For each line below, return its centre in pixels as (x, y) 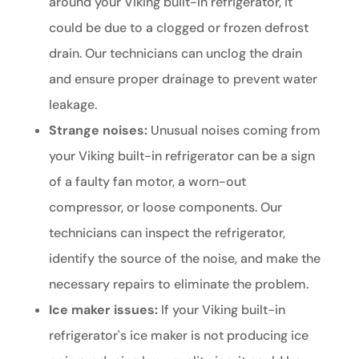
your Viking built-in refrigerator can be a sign (182, 155)
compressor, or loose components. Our (165, 207)
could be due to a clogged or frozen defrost (178, 27)
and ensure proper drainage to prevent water (183, 79)
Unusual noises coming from (234, 130)
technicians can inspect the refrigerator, (167, 232)
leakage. (73, 104)
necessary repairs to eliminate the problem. (178, 284)
